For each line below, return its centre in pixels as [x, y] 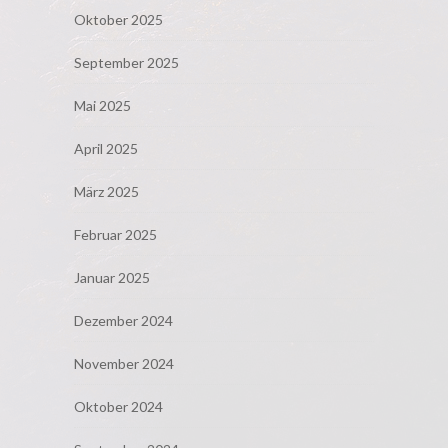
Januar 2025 [112, 278]
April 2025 [106, 149]
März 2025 [106, 192]
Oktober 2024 [118, 407]
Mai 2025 [102, 106]
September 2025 [126, 63]
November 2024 [124, 364]
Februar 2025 [115, 235]
